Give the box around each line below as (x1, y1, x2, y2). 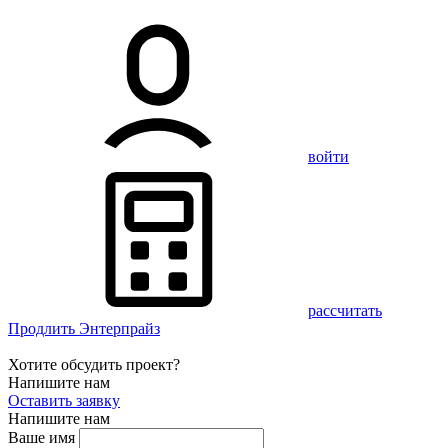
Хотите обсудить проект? (8, 356, 180, 373)
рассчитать (308, 302, 382, 319)
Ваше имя (8, 429, 75, 446)
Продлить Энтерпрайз (8, 320, 160, 337)
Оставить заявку (8, 392, 120, 409)
